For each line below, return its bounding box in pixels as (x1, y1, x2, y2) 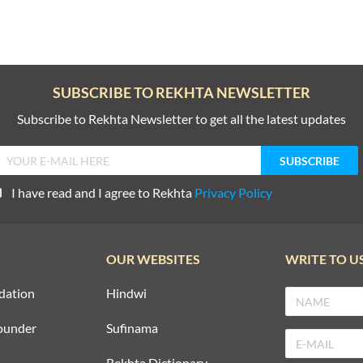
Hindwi (106, 285, 147, 301)
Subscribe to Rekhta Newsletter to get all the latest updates (17, 111, 346, 127)
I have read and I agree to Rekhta (11, 185, 194, 201)
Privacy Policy (194, 185, 272, 201)
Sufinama (106, 320, 159, 336)
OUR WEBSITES (106, 251, 201, 267)
